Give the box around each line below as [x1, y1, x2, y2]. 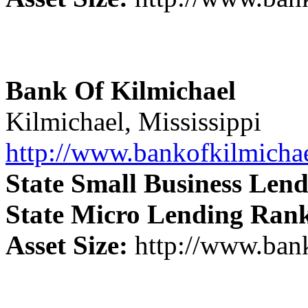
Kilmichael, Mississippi [5, 106, 261, 136]
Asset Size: [5, 230, 128, 260]
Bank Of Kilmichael [5, 75, 236, 105]
